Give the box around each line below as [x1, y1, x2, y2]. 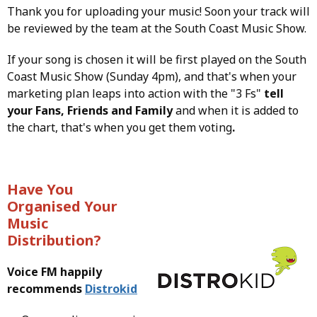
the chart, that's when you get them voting [7, 119, 232, 135]
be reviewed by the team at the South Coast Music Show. [7, 20, 306, 36]
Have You [7, 179, 74, 199]
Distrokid [85, 280, 137, 296]
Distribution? [7, 230, 101, 250]
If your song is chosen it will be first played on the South [7, 51, 306, 67]
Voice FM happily [7, 263, 102, 279]
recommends [7, 280, 85, 296]
